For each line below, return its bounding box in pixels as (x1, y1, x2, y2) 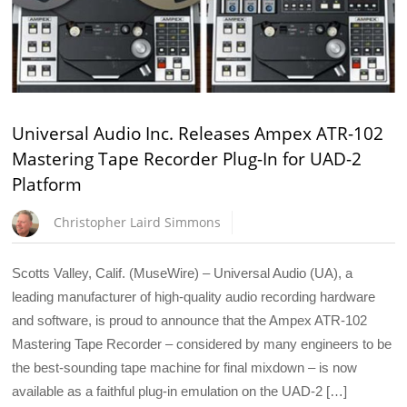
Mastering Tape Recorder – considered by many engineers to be (12, 335, 392, 352)
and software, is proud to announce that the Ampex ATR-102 (12, 312, 368, 328)
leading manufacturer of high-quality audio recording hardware (12, 288, 376, 304)
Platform (12, 173, 83, 197)
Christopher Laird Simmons (54, 213, 222, 231)
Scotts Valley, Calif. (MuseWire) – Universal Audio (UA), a (12, 264, 353, 281)
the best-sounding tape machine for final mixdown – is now (12, 359, 358, 375)
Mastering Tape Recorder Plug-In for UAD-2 (12, 147, 362, 172)
